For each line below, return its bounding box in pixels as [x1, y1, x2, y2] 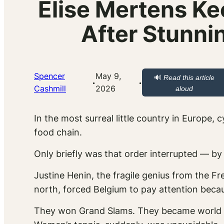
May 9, [95, 71, 121, 81]
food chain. [34, 127, 82, 138]
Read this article [163, 73, 215, 82]
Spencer [34, 71, 65, 81]
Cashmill [34, 83, 66, 94]
